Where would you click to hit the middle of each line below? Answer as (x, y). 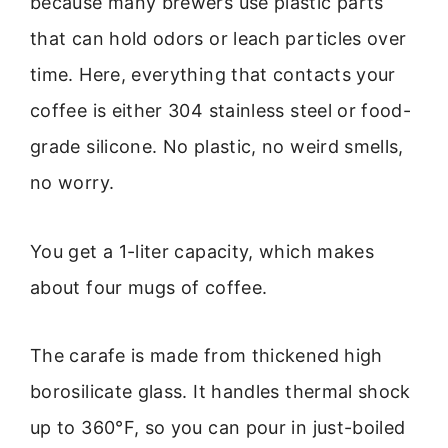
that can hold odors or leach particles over (218, 39)
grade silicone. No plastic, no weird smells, (217, 147)
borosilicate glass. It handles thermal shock (220, 392)
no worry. (72, 183)
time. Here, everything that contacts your (213, 75)
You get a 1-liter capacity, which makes (202, 251)
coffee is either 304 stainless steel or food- (221, 111)
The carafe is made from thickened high (206, 356)
